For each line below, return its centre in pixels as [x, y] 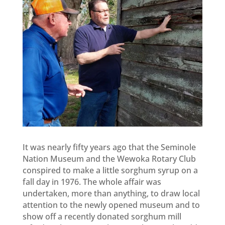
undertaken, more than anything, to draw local [111, 193]
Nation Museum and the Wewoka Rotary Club [109, 158]
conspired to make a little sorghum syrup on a [110, 170]
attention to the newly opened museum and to [111, 205]
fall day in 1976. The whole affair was [92, 182]
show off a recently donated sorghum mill [102, 216]
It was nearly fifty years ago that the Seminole [109, 147]
